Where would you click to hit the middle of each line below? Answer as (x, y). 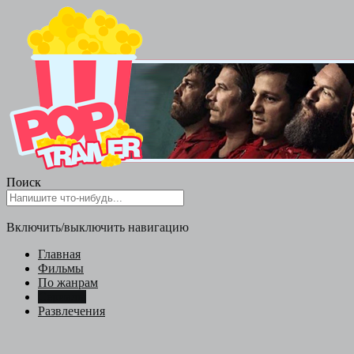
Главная (59, 254)
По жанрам (68, 282)
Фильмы (61, 268)
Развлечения (72, 311)
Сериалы (62, 297)
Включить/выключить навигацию (98, 227)
